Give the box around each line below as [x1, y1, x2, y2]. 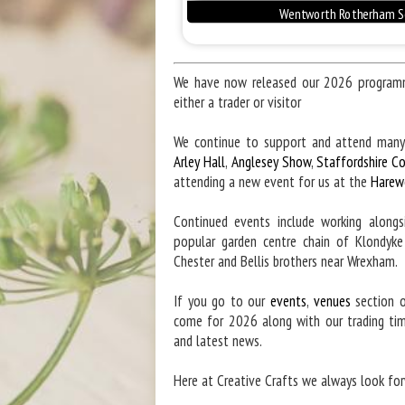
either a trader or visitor [174, 91, 301, 112]
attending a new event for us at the [174, 171, 371, 192]
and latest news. [174, 330, 262, 351]
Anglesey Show [231, 151, 311, 172]
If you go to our [174, 290, 270, 311]
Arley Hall [174, 151, 226, 172]
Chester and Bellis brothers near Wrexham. [174, 250, 398, 271]
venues [313, 290, 351, 311]
